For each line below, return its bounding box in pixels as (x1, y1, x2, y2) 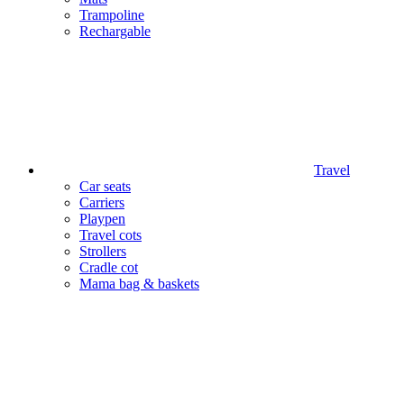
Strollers (79, 243, 126, 259)
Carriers (79, 195, 124, 210)
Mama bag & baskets (79, 276, 199, 291)
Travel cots (79, 227, 142, 243)
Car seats (79, 179, 131, 194)
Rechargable (79, 23, 151, 39)
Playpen (79, 211, 125, 226)
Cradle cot (79, 260, 138, 275)
